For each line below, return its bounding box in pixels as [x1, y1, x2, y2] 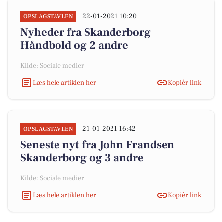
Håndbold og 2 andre [20, 38, 128, 52]
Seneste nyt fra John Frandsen [20, 138, 174, 152]
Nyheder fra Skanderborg [20, 25, 151, 39]
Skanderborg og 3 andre [20, 151, 144, 165]
